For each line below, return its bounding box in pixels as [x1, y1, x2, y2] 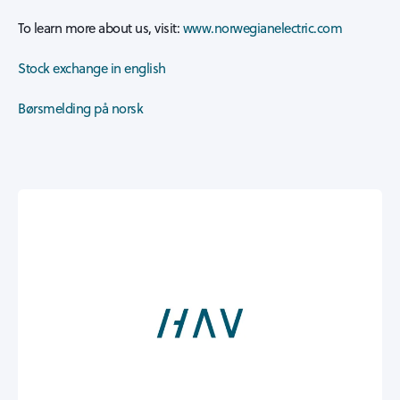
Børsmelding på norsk [18, 99, 143, 118]
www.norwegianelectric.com [182, 19, 342, 37]
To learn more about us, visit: [18, 19, 183, 37]
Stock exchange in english [18, 59, 166, 78]
